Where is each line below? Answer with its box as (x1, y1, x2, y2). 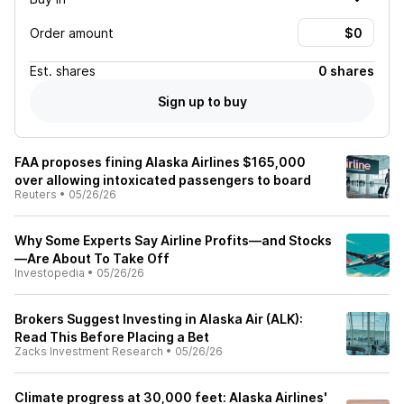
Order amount (30, 24, 114, 41)
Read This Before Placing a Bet (14, 329, 209, 344)
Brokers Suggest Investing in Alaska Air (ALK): (14, 311, 303, 326)
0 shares (318, 63, 374, 78)
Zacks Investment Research (14, 344, 163, 358)
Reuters (14, 188, 57, 201)
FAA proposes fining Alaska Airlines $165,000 (14, 154, 306, 170)
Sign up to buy (157, 93, 247, 109)
